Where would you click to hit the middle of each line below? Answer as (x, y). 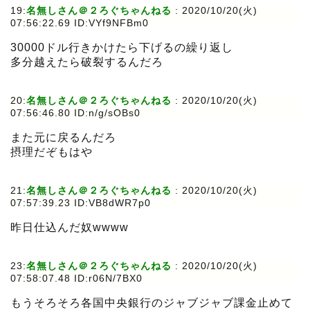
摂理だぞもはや (52, 152)
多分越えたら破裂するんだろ (87, 62)
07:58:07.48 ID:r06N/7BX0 (76, 279)
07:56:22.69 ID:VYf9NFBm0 (80, 23)
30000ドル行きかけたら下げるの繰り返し (122, 48)
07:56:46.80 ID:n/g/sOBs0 (75, 113)
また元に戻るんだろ (63, 138)
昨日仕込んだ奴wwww (70, 228)
